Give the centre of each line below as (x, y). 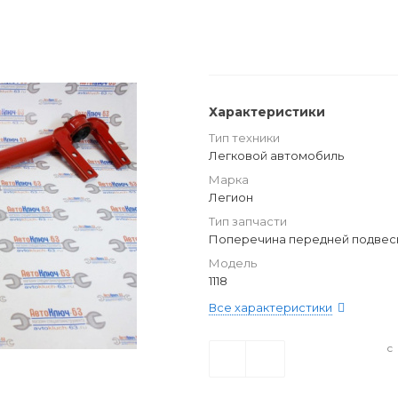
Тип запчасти (248, 221)
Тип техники (244, 138)
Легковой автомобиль (276, 155)
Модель (233, 263)
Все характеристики (271, 307)
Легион (231, 197)
